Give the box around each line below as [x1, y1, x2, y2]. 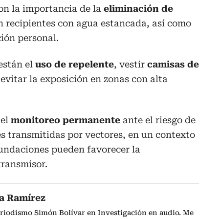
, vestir [114, 59, 147, 70]
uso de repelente [35, 59, 114, 70]
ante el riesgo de [120, 115, 196, 126]
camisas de [147, 59, 199, 70]
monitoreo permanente [11, 115, 120, 126]
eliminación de [104, 3, 173, 14]
